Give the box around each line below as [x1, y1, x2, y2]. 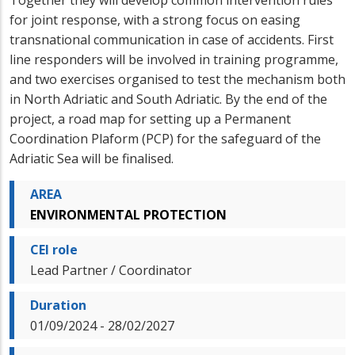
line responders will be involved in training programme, [10, 50, 338, 68]
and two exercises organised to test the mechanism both [10, 70, 345, 88]
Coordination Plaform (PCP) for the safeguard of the [10, 129, 321, 147]
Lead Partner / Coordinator [30, 261, 192, 279]
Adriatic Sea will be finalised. [10, 149, 174, 167]
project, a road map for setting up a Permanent [10, 109, 291, 128]
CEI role [30, 240, 78, 258]
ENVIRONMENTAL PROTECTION [30, 205, 227, 223]
